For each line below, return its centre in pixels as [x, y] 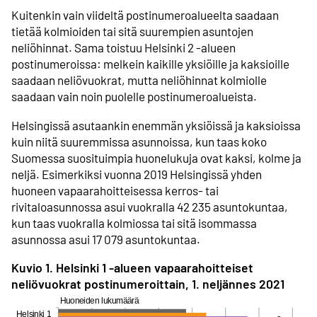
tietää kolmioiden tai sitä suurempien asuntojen [132, 31]
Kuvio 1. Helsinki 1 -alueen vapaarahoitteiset [132, 267]
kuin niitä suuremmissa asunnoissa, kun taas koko [139, 141]
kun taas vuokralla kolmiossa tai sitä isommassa [134, 223]
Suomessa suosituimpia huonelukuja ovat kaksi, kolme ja [156, 157]
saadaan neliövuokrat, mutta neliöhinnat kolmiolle [139, 80]
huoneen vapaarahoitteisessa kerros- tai [115, 190]
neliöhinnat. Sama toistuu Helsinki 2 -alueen [123, 48]
